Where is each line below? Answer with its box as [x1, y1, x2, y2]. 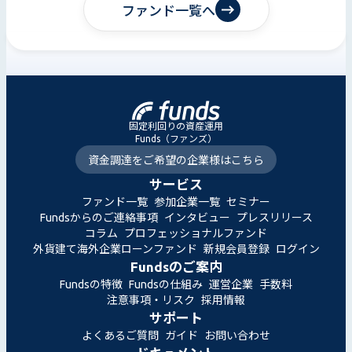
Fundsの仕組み [129, 277, 203, 291]
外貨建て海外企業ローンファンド [32, 242, 197, 255]
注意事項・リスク [107, 293, 195, 306]
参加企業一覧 [154, 195, 220, 208]
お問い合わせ [204, 328, 270, 342]
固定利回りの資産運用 [129, 120, 223, 131]
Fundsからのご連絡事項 [39, 211, 158, 224]
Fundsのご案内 [130, 258, 222, 274]
